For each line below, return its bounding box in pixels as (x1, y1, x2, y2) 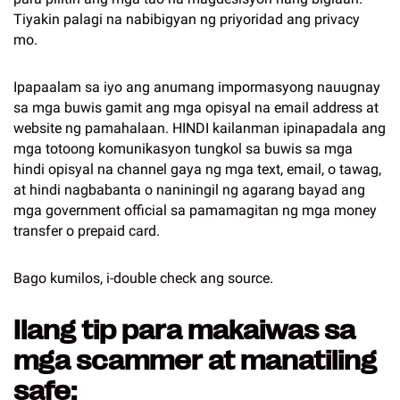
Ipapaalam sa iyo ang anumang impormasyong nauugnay (13, 79, 380, 96)
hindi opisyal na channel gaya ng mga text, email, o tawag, (13, 161, 381, 178)
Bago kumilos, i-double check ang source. (13, 270, 273, 287)
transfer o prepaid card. (13, 222, 160, 239)
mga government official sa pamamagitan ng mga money (13, 202, 377, 219)
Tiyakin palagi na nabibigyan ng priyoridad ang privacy (13, 11, 360, 28)
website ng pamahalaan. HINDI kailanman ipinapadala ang (13, 120, 386, 137)
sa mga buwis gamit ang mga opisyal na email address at (13, 99, 379, 116)
